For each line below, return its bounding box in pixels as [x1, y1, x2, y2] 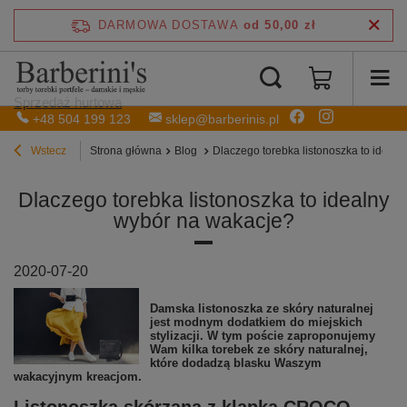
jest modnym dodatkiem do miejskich [149, 314, 362, 329]
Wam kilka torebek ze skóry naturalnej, [149, 342, 368, 356]
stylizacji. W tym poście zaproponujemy [149, 328, 375, 342]
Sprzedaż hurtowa [14, 94, 122, 110]
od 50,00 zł [243, 18, 317, 32]
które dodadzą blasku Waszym [149, 355, 322, 370]
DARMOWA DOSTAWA [97, 18, 239, 32]
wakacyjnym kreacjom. [14, 369, 142, 383]
